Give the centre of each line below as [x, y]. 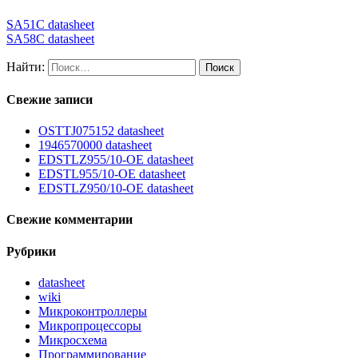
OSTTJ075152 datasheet [101, 131]
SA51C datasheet [50, 24]
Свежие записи [50, 99]
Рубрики [31, 251]
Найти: [26, 66]
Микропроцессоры [90, 326]
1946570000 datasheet [95, 145]
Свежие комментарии [70, 220]
